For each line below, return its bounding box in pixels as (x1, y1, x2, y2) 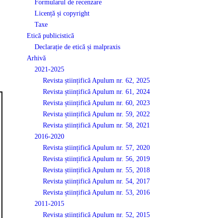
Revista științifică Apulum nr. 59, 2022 (43, 110, 150, 118)
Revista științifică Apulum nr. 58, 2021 (43, 121, 150, 129)
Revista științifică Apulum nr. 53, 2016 (43, 188, 150, 196)
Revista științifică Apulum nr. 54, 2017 (43, 177, 150, 185)
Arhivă (26, 54, 46, 62)
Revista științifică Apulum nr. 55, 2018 (43, 166, 150, 174)
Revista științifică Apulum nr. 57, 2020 (43, 144, 150, 151)
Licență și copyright (35, 9, 90, 17)
